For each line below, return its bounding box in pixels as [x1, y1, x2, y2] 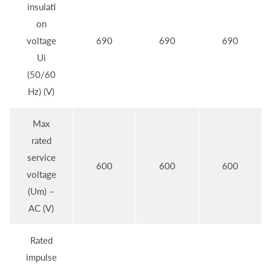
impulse [25, 252, 57, 263]
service [27, 152, 56, 163]
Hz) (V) [28, 86, 54, 97]
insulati [27, 1, 56, 13]
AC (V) [28, 203, 54, 214]
